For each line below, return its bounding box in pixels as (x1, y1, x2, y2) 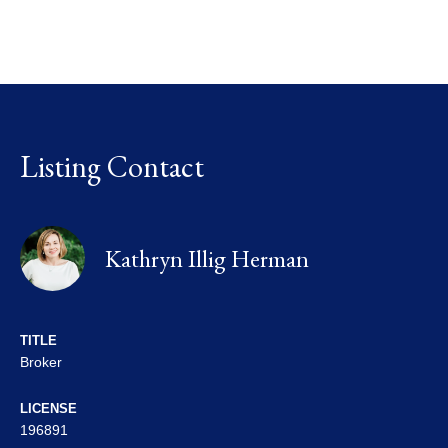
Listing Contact (20, 147, 204, 187)
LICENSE (20, 401, 77, 417)
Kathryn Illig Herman (105, 242, 309, 274)
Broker (20, 354, 62, 371)
